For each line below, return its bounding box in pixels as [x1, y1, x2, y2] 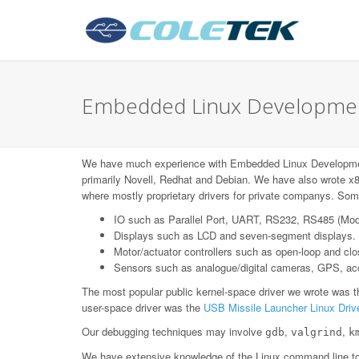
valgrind [291, 326, 342, 338]
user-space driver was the [82, 300, 204, 315]
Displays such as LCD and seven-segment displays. [114, 228, 356, 243]
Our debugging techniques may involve [82, 324, 265, 339]
